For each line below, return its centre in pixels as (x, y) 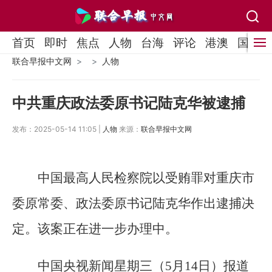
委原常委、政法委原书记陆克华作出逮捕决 (133, 203)
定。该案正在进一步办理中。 (95, 229)
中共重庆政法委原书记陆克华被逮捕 (129, 103)
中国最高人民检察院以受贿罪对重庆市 (146, 178)
